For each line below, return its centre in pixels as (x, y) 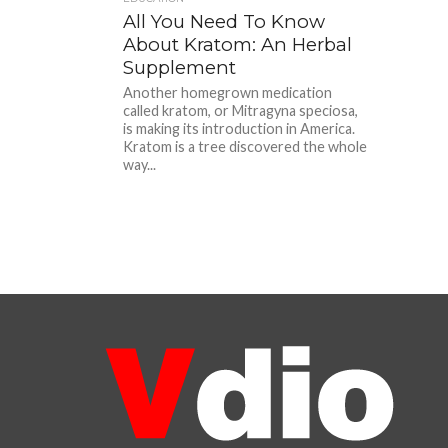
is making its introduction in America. (239, 128)
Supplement (180, 67)
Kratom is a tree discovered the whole (245, 146)
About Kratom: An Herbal (238, 44)
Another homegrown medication (228, 92)
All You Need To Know (224, 21)
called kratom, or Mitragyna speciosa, (241, 110)
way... (140, 164)
